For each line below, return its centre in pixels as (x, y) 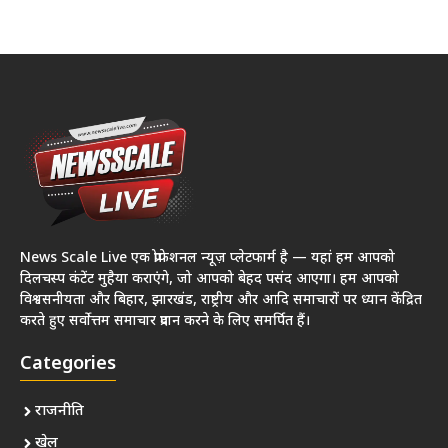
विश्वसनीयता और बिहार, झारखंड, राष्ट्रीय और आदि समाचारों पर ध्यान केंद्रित (221, 300)
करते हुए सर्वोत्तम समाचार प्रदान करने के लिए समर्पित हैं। (165, 321)
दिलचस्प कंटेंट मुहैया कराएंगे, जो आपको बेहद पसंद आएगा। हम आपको (209, 279)
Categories (68, 364)
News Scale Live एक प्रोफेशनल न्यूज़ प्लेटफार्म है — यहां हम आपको (207, 258)
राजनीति (59, 411)
